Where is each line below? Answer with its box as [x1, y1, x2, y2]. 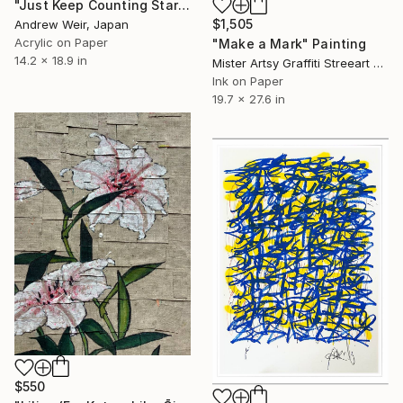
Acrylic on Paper [14, 34, 108, 49]
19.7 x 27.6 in [212, 91, 285, 106]
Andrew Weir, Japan [14, 16, 129, 31]
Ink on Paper [212, 73, 283, 88]
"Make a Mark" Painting [212, 35, 367, 51]
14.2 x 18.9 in [14, 52, 87, 67]
